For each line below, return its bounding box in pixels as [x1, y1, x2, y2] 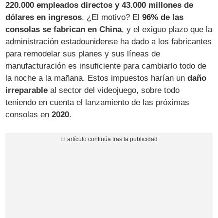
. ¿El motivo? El [82, 12, 143, 22]
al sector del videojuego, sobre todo [48, 85, 180, 95]
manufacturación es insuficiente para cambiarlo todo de [5, 61, 207, 71]
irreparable [5, 85, 48, 95]
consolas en [5, 109, 52, 119]
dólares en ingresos [5, 12, 82, 22]
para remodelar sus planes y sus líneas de [5, 49, 161, 58]
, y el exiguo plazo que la [122, 24, 213, 34]
